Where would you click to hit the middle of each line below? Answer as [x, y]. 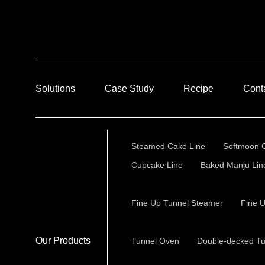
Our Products [63, 240]
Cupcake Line [157, 165]
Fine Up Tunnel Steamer [177, 203]
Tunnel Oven [155, 241]
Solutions [55, 88]
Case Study [129, 88]
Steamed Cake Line [168, 146]
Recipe [198, 88]
